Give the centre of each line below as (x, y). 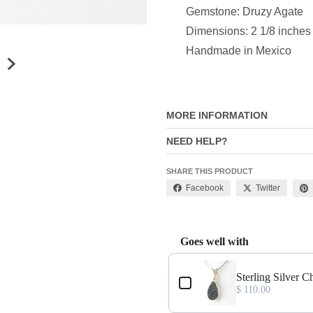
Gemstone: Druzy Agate (244, 12)
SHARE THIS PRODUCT (209, 172)
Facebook (204, 188)
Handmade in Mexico (238, 51)
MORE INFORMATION (217, 116)
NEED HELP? (197, 141)
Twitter (268, 188)
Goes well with (214, 241)
